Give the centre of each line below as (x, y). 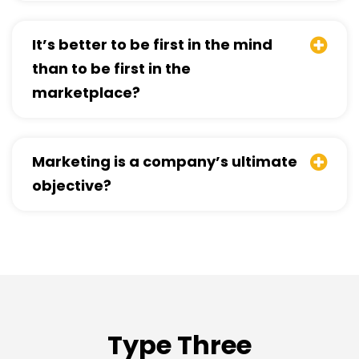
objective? (72, 186)
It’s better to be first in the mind (152, 44)
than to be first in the (111, 69)
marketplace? (86, 93)
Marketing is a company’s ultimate (165, 161)
